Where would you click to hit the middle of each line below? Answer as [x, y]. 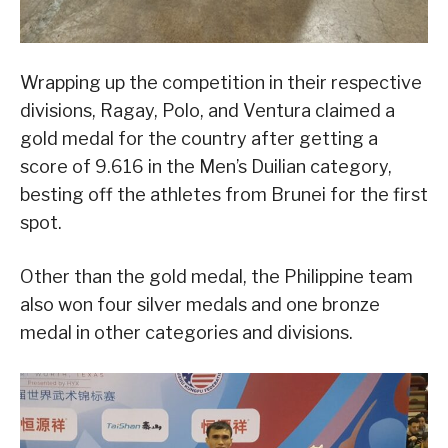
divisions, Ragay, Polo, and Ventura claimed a [207, 111]
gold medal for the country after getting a [199, 139]
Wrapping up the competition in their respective [221, 83]
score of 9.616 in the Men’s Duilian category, [206, 167]
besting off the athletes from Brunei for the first [224, 195]
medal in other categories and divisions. [186, 333]
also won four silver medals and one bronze [200, 305]
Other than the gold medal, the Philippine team [216, 277]
